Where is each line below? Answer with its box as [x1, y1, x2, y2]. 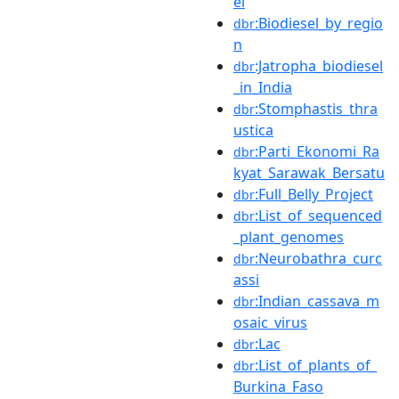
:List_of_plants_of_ [255, 354, 377, 375]
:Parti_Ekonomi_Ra [255, 141, 379, 161]
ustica [233, 119, 273, 140]
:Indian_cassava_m [255, 290, 379, 311]
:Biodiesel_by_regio [255, 12, 383, 33]
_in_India [233, 77, 292, 97]
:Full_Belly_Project [255, 183, 373, 204]
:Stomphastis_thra [255, 98, 378, 118]
